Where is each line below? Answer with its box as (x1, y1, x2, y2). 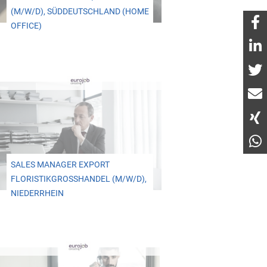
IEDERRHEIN (10, 188, 58, 198)
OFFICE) (10, 21, 42, 32)
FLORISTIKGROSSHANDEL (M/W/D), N (10, 173, 147, 184)
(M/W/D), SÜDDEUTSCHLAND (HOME (10, 7, 149, 17)
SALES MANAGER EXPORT (10, 159, 110, 170)
